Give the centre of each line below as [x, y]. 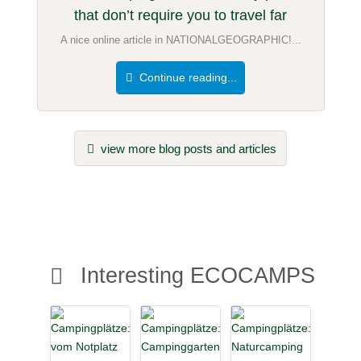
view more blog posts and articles [187, 148]
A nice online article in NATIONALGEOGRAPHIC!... [180, 39]
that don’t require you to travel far [180, 15]
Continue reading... [187, 78]
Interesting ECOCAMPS [195, 276]
